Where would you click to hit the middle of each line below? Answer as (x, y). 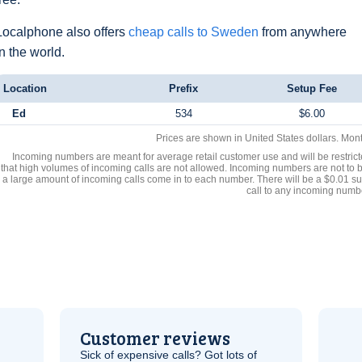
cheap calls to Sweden (194, 32)
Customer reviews (155, 338)
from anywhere (303, 32)
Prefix (183, 88)
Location (25, 88)
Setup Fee (312, 88)
